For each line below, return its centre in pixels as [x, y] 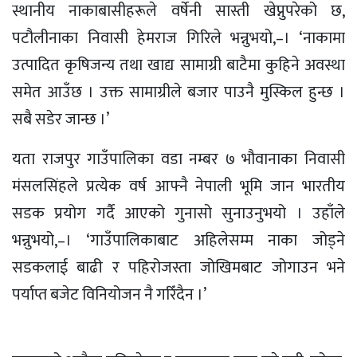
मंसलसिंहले [45, 186]
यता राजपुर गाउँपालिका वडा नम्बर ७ [127, 159]
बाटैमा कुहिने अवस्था [283, 65]
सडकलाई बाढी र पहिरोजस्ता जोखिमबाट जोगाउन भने [178, 267]
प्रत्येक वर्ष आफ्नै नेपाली [159, 186]
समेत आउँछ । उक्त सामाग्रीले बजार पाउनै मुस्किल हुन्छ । [178, 92]
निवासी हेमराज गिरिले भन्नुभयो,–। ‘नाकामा [212, 38]
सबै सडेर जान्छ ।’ [62, 119]
